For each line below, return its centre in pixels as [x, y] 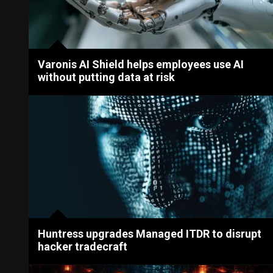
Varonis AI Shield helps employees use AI [141, 65]
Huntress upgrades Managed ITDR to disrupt [150, 233]
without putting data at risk [107, 77]
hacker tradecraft [83, 246]
